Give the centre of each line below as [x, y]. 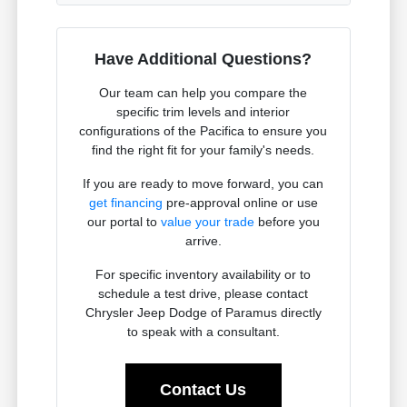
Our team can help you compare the [203, 93]
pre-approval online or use [240, 203]
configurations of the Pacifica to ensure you [203, 131]
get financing [125, 203]
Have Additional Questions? [203, 60]
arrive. [203, 241]
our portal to [124, 222]
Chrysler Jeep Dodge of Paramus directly [203, 313]
